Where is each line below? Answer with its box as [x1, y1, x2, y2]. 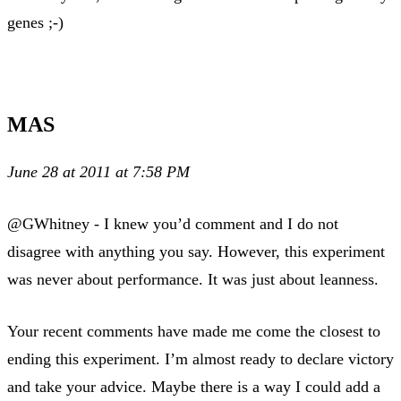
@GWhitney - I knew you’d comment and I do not [7, 214, 338, 233]
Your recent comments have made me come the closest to [7, 321, 380, 340]
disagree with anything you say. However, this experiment [7, 242, 385, 260]
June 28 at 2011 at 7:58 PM [7, 162, 190, 181]
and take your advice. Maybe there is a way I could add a [7, 377, 380, 396]
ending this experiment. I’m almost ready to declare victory [7, 349, 394, 368]
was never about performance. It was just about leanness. [7, 269, 379, 288]
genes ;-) [7, 13, 64, 31]
